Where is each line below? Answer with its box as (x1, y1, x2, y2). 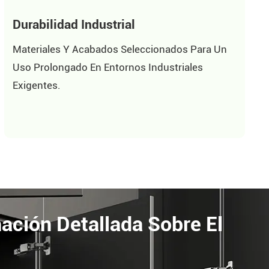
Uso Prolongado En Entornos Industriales (13, 61, 204, 74)
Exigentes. (13, 79, 61, 92)
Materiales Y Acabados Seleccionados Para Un (13, 43, 228, 56)
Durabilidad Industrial (13, 16, 136, 32)
